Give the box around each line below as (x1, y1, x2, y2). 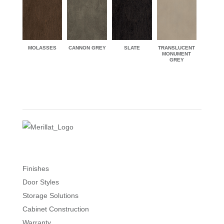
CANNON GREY (68, 44, 106, 50)
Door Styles (22, 177, 59, 186)
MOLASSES (28, 44, 57, 50)
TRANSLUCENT (158, 44, 195, 50)
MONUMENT (162, 50, 191, 56)
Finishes (22, 164, 49, 172)
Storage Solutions (22, 191, 78, 199)
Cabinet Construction (22, 204, 89, 213)
